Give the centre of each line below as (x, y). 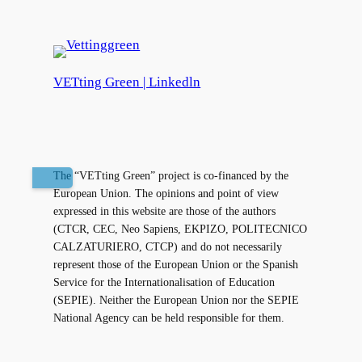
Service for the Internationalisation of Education (164, 282)
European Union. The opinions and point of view (166, 193)
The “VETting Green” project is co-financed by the (171, 175)
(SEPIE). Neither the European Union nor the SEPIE (177, 299)
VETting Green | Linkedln (127, 82)
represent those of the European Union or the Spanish (176, 264)
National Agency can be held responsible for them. (169, 317)
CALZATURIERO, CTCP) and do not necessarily (168, 246)
